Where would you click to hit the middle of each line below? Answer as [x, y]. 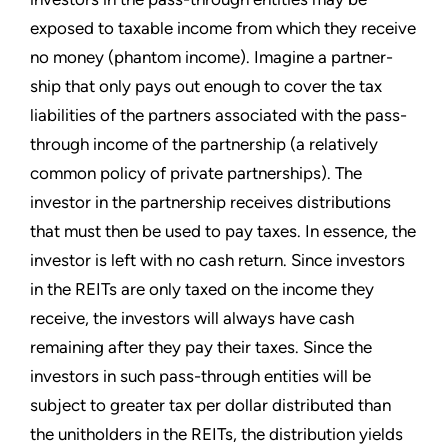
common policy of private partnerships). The [196, 172]
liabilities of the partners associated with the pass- [218, 114]
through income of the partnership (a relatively [204, 143]
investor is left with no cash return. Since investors [217, 259]
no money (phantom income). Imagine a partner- [211, 56]
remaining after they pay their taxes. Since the [201, 346]
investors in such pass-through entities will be [200, 375]
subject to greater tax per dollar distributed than [210, 404]
